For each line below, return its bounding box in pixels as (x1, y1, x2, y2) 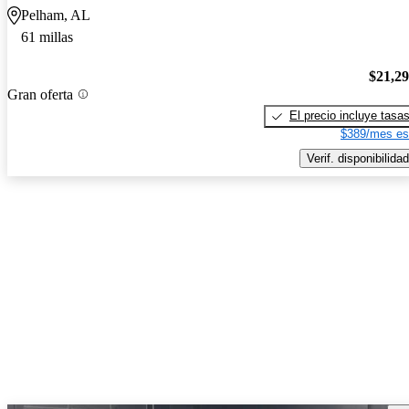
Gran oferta (7, 86, 73, 102)
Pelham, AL (21, 7, 90, 24)
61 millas (21, 29, 73, 46)
